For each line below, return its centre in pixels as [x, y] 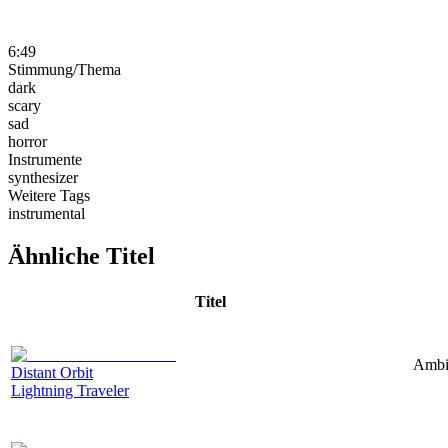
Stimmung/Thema [64, 69]
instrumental [46, 213]
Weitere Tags [49, 195]
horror [27, 141]
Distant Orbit [52, 372]
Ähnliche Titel [81, 255]
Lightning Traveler [70, 390]
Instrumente [45, 159]
